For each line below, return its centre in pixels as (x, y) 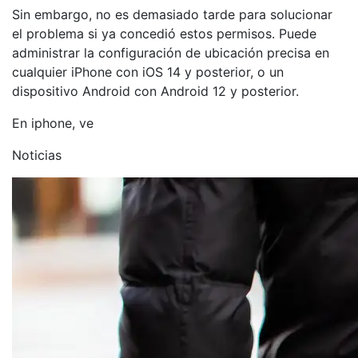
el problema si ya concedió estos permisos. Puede (164, 33)
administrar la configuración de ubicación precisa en (171, 52)
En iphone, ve (53, 123)
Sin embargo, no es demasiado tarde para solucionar (172, 14)
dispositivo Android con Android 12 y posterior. (155, 91)
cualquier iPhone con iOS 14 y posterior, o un (148, 72)
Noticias (37, 155)
